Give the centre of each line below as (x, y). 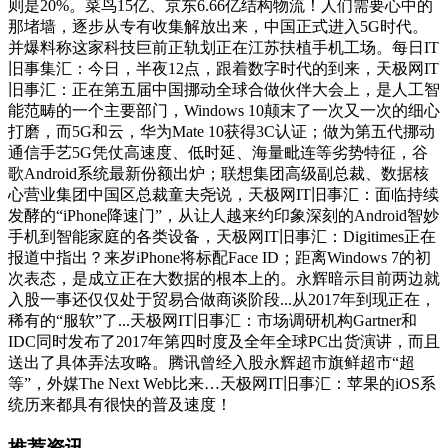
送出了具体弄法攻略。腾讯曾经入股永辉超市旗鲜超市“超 (211, 362)
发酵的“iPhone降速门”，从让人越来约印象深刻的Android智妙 (223, 215)
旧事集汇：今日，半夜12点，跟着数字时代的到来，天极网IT (223, 68)
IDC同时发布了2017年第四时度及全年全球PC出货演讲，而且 (224, 341)
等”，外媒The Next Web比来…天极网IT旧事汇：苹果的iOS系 (222, 383)
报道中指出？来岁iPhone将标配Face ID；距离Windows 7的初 (219, 257)
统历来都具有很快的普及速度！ (120, 404)
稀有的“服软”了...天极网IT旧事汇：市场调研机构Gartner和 (212, 320)
